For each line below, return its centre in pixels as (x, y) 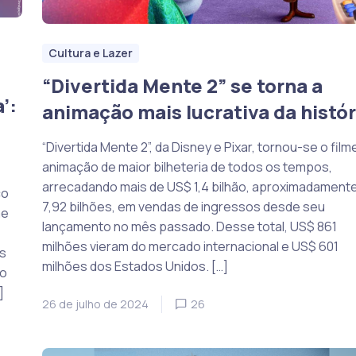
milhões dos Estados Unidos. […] (135, 266)
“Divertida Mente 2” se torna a (182, 85)
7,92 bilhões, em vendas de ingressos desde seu (183, 207)
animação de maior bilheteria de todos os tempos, (187, 167)
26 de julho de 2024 (95, 304)
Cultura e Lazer (90, 53)
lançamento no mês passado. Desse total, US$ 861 (189, 226)
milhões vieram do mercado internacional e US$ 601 (190, 246)
